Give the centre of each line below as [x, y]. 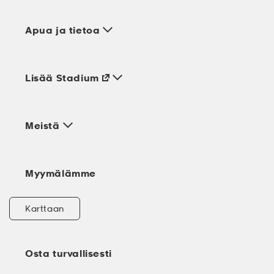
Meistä [43, 126]
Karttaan [45, 209]
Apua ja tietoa [63, 30]
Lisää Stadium [62, 78]
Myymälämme [61, 173]
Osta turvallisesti [68, 254]
